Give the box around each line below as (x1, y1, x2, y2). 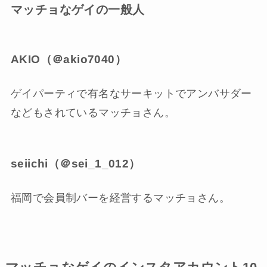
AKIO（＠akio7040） (10, 52, 126, 66)
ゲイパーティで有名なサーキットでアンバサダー (10, 88, 252, 100)
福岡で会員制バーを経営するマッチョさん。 (10, 191, 230, 204)
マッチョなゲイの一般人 (10, 3, 145, 17)
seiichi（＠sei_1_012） (10, 157, 141, 170)
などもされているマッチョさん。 (10, 107, 175, 119)
